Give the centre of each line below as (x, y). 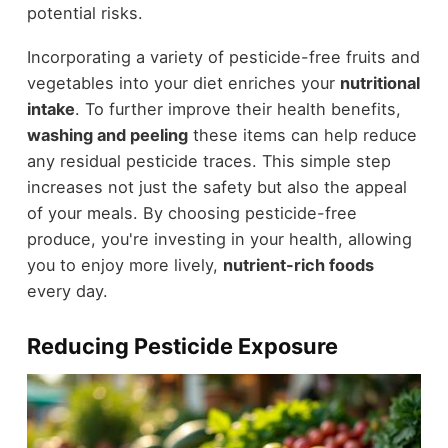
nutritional (379, 83)
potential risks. (84, 12)
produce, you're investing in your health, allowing (219, 239)
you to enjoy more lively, (124, 265)
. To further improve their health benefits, (237, 109)
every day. (67, 291)
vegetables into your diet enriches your (183, 83)
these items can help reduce (302, 135)
